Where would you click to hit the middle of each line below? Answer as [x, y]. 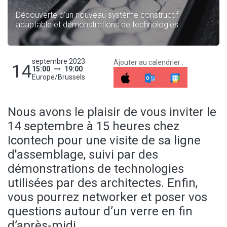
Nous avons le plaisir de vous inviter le [112, 112]
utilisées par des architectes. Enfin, [103, 183]
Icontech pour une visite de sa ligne [104, 140]
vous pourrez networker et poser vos [107, 197]
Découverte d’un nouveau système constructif [97, 15]
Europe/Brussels [59, 77]
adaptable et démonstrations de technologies [97, 24]
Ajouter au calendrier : [148, 63]
